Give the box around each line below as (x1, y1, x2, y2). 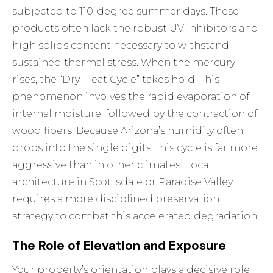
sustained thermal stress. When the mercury (12, 57, 236, 69)
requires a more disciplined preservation (12, 193, 220, 205)
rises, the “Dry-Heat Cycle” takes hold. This (12, 74, 220, 86)
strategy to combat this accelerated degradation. (12, 210, 260, 222)
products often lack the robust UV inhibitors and (12, 23, 259, 35)
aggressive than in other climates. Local (12, 159, 212, 171)
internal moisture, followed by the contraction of (12, 108, 258, 120)
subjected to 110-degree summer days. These (12, 5, 239, 18)
